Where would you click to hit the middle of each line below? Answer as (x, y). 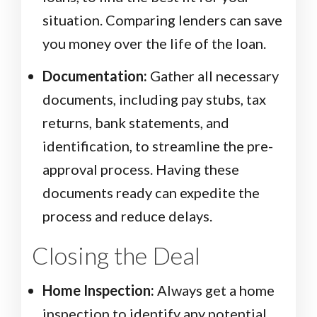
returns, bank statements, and (136, 123)
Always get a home (214, 290)
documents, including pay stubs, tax (154, 99)
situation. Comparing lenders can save (162, 20)
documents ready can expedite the (151, 193)
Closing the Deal (116, 255)
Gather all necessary (213, 76)
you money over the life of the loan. (154, 44)
